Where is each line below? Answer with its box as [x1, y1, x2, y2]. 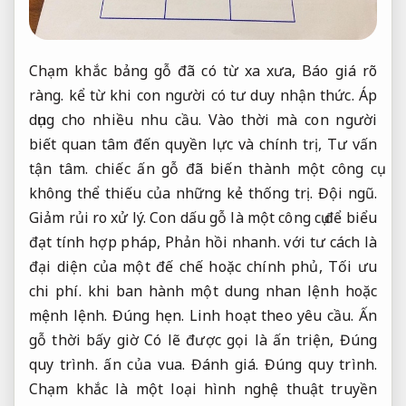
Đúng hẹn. [111, 304, 185, 325]
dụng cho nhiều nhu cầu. [29, 109, 202, 130]
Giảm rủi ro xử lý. [29, 207, 147, 227]
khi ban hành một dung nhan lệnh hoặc [81, 280, 377, 301]
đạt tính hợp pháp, [29, 231, 165, 252]
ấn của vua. [97, 353, 191, 374]
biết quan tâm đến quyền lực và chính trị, [29, 133, 327, 154]
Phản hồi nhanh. [164, 231, 280, 252]
